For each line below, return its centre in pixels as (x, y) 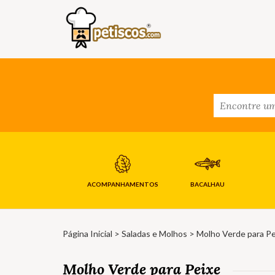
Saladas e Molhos (154, 234)
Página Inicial (87, 234)
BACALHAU (207, 184)
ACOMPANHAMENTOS (122, 184)
